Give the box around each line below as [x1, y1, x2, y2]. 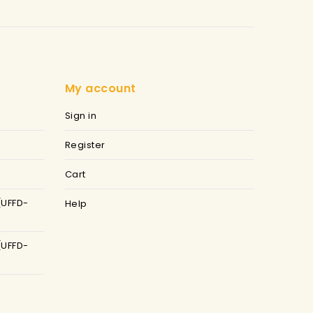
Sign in [64, 109, 96, 123]
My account [64, 80, 136, 97]
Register [64, 138, 105, 152]
